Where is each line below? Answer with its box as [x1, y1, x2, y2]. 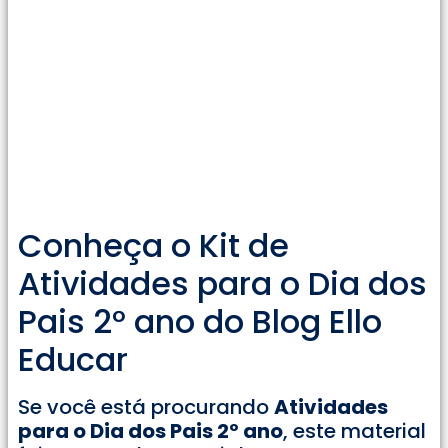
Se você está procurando [18, 392, 274, 421]
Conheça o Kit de [18, 222, 289, 268]
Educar [18, 336, 128, 382]
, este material [283, 416, 426, 445]
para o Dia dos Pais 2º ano [18, 416, 283, 445]
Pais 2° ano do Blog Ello [18, 298, 382, 344]
